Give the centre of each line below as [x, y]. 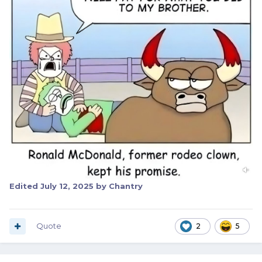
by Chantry [118, 186]
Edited [25, 186]
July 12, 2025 [67, 186]
